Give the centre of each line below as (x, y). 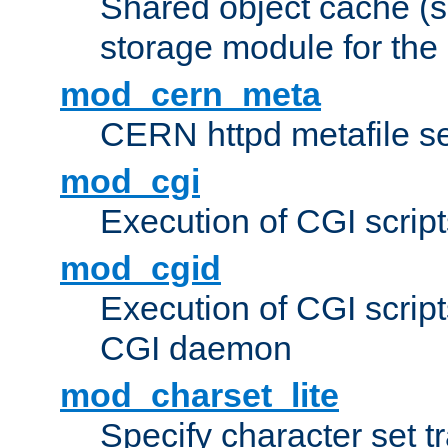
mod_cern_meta (190, 94)
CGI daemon (196, 348)
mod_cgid (140, 268)
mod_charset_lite (199, 395)
